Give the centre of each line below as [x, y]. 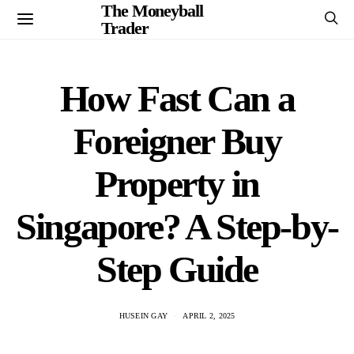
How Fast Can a [177, 98]
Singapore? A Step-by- [177, 226]
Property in [177, 184]
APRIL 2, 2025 [209, 316]
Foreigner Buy [177, 141]
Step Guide [177, 269]
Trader [125, 28]
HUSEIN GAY [143, 316]
